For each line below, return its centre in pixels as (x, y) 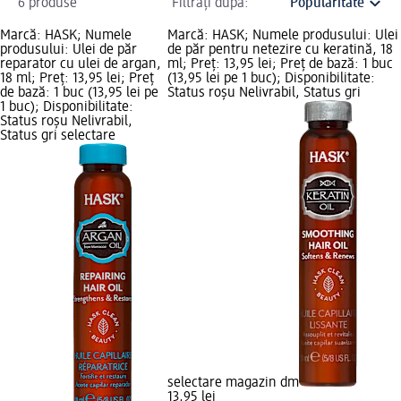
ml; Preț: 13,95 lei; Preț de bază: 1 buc (280, 64)
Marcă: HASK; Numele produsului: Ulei (283, 35)
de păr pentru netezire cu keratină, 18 (280, 50)
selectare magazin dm (233, 383)
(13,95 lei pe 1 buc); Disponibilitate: (271, 78)
